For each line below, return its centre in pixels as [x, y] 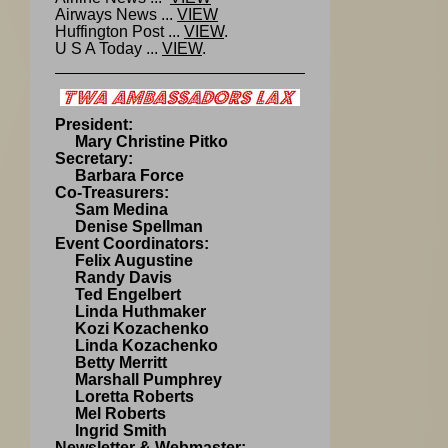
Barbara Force [119, 175]
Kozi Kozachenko [132, 328]
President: [94, 124]
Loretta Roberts [124, 396]
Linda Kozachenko [136, 345]
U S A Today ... [108, 48]
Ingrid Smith [111, 430]
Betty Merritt [111, 362]
